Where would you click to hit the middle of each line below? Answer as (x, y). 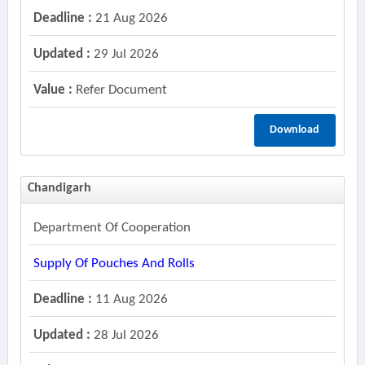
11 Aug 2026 (130, 299)
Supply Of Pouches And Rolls (114, 264)
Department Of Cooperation (112, 228)
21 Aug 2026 (130, 18)
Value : (53, 90)
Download (295, 130)
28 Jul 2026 (124, 335)
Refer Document (119, 90)
